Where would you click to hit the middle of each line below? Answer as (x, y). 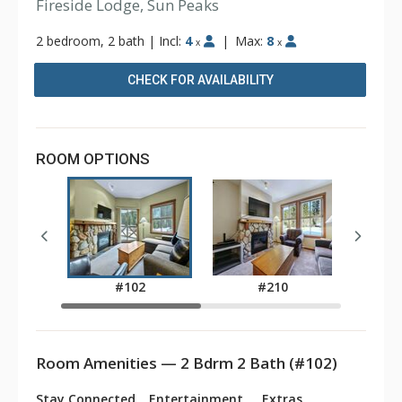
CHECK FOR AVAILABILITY (200, 80)
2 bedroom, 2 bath (90, 41)
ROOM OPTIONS (93, 159)
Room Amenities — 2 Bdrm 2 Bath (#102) (187, 363)
